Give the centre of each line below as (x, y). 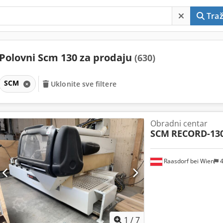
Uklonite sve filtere (84, 84)
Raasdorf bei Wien (188, 161)
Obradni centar (179, 123)
